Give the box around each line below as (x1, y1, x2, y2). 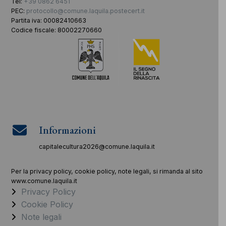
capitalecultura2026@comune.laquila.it (38, 142, 155, 150)
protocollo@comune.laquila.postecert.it (26, 7, 145, 15)
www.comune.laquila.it (11, 177, 77, 185)
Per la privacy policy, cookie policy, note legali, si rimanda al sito (11, 167, 203, 175)
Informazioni (38, 123, 96, 137)
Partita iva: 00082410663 (11, 17, 86, 25)
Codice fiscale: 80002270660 (11, 26, 102, 34)
